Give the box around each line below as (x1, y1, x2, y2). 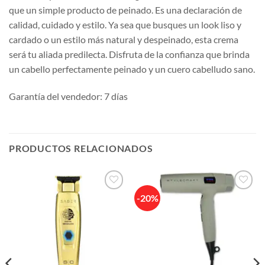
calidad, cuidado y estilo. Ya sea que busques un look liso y (9, 18, 241, 30)
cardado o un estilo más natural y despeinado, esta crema (9, 33, 238, 45)
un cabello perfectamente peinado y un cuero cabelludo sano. (9, 63, 255, 75)
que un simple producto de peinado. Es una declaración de (9, 4, 242, 15)
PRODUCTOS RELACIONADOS (9, 143, 153, 154)
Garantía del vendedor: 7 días (9, 90, 128, 102)
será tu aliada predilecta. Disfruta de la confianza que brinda (9, 48, 250, 60)
